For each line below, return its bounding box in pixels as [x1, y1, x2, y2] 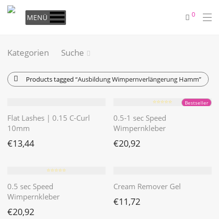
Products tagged [26, 75, 75, 84]
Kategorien [7, 47, 49, 58]
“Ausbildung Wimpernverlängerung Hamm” [75, 75, 201, 84]
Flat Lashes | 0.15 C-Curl [7, 113, 90, 123]
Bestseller [185, 99, 208, 106]
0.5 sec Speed [7, 181, 53, 191]
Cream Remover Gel [113, 181, 181, 191]
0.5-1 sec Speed [113, 113, 166, 123]
